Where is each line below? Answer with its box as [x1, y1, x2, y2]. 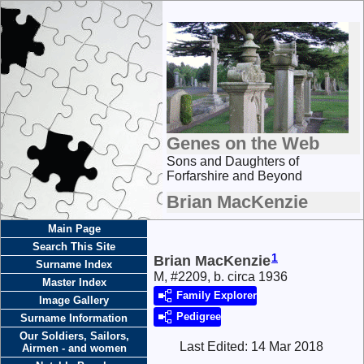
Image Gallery [39, 294, 109, 306]
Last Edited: [180, 340, 251, 354]
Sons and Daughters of [167, 154, 299, 168]
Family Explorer [176, 289, 257, 302]
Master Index [41, 276, 106, 288]
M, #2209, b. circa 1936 [154, 270, 288, 284]
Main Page [47, 223, 101, 235]
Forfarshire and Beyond [167, 169, 302, 183]
